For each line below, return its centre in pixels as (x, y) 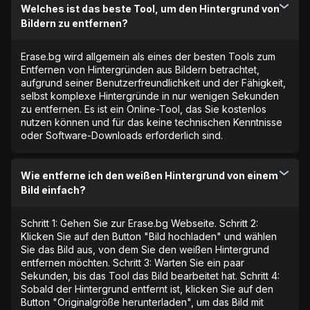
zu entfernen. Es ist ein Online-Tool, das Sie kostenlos (144, 109)
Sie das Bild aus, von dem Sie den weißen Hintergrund (145, 250)
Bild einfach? (53, 190)
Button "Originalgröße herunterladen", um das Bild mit (142, 302)
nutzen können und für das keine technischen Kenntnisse (152, 122)
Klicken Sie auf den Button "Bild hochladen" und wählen (149, 237)
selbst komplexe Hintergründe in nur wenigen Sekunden (150, 96)
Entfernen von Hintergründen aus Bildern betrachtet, (140, 70)
